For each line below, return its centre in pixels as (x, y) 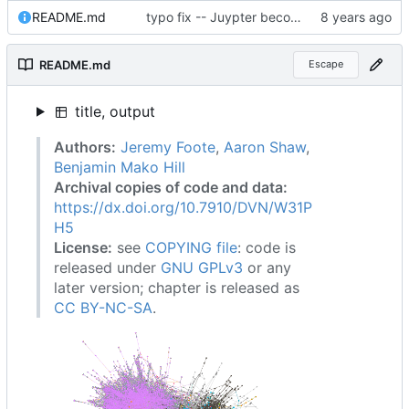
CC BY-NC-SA (103, 307)
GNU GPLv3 (202, 267)
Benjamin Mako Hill (120, 167)
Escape (325, 64)
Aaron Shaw (265, 147)
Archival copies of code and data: (171, 187)
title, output (112, 111)
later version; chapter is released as (177, 287)
